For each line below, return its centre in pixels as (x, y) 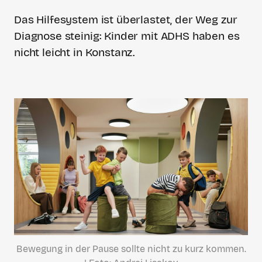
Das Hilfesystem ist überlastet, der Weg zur (126, 20)
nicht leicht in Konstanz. (75, 52)
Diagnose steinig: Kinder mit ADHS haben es (127, 36)
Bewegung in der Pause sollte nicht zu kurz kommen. (131, 249)
